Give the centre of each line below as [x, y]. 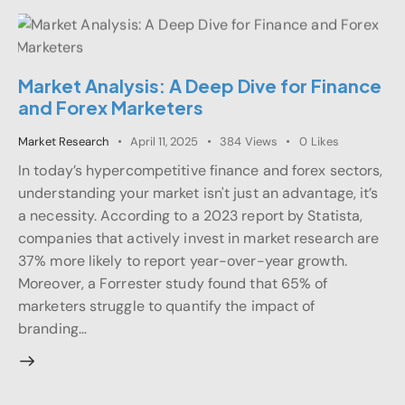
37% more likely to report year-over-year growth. [183, 260]
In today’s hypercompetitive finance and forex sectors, [201, 170]
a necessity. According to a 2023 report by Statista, [191, 215]
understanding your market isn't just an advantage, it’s [198, 193]
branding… [52, 328]
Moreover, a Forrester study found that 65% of [173, 283]
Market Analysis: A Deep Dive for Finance [200, 86]
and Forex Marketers [111, 108]
